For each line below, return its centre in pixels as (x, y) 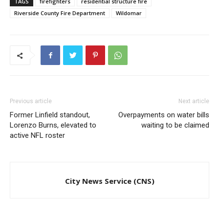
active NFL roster (37, 136)
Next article (194, 101)
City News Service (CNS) (109, 181)
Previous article (31, 101)
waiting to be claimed (175, 125)
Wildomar (129, 13)
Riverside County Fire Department (60, 13)
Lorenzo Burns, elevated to (53, 125)
